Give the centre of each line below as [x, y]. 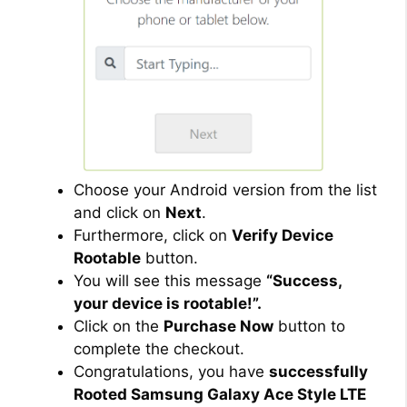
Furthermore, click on [153, 236]
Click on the [119, 327]
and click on [119, 213]
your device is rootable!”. [168, 304]
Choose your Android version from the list [225, 190]
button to [309, 327]
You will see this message [170, 281]
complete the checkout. [159, 349]
